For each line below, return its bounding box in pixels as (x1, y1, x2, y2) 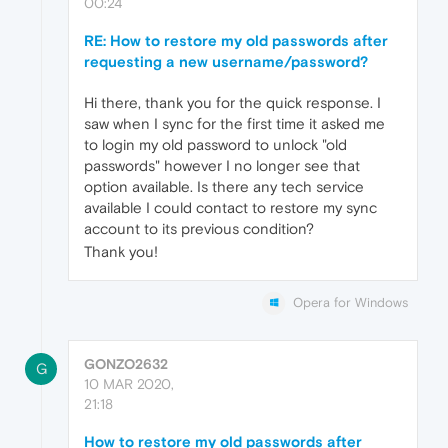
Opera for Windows (293, 294, 408, 310)
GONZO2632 (84, 355, 168, 372)
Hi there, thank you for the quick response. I (84, 93, 381, 111)
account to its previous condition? (84, 219, 314, 237)
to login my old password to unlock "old (84, 135, 347, 153)
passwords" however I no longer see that (84, 156, 360, 174)
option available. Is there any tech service (84, 177, 364, 195)
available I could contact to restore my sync (84, 198, 377, 216)
